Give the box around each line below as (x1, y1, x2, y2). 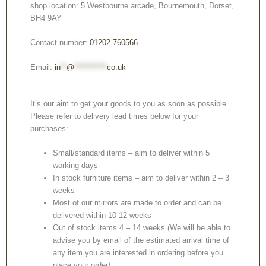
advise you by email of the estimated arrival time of (53, 236, 230, 245)
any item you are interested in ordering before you (53, 248, 224, 258)
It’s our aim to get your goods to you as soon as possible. (30, 99, 231, 108)
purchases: (30, 123, 68, 133)
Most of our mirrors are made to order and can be (53, 198, 222, 208)
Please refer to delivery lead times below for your (30, 111, 198, 121)
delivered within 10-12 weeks (53, 211, 152, 220)
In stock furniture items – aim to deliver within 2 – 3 (53, 173, 230, 183)
